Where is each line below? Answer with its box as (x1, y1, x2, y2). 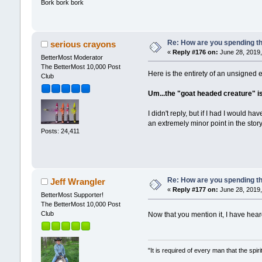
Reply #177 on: (172, 186, 218, 194)
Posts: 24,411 (40, 127, 80, 135)
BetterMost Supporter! (40, 191, 104, 199)
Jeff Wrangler (50, 177, 106, 187)
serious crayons (50, 39, 116, 49)
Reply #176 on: (172, 48, 218, 56)
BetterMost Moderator (40, 53, 103, 61)
